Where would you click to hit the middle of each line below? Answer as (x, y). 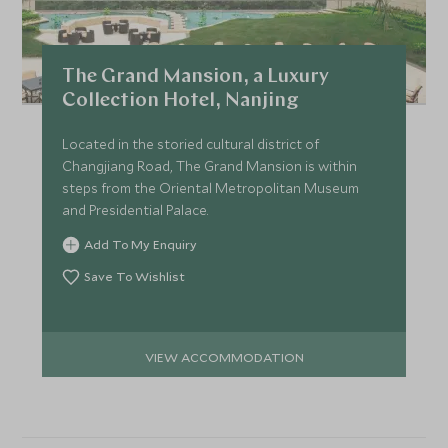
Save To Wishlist (135, 276)
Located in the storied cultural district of (191, 144)
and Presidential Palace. (135, 210)
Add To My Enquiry (141, 244)
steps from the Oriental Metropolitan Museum (211, 188)
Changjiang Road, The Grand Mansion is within (210, 166)
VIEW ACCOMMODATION (224, 356)
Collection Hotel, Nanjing (181, 101)
